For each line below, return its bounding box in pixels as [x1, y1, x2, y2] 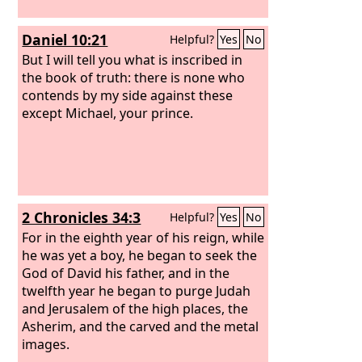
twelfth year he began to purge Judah [22, 281, 251, 300]
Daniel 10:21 [22, 30, 108, 49]
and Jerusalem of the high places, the [22, 299, 249, 318]
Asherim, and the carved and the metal [22, 317, 259, 335]
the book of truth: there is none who [22, 68, 246, 86]
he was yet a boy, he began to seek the [22, 246, 258, 264]
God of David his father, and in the [22, 263, 230, 282]
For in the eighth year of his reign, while [22, 228, 265, 246]
